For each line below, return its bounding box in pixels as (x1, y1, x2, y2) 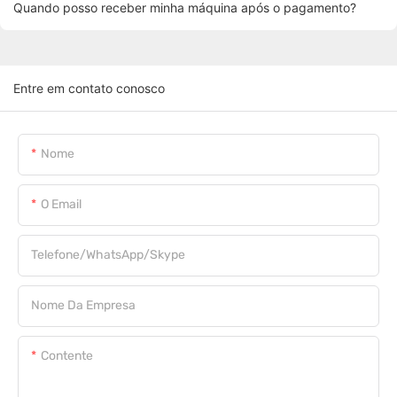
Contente (41, 348, 93, 364)
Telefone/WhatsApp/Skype (31, 247, 185, 263)
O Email (41, 197, 82, 213)
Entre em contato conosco (13, 81, 165, 97)
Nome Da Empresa (31, 298, 136, 314)
